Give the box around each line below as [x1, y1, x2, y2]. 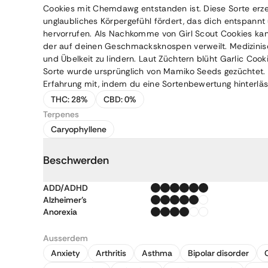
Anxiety [51, 248, 80, 258]
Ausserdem [43, 233, 88, 243]
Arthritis [96, 248, 126, 258]
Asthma [142, 248, 172, 258]
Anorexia [43, 206, 77, 217]
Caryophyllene [51, 124, 106, 135]
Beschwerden [43, 153, 109, 167]
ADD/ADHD [43, 182, 88, 193]
